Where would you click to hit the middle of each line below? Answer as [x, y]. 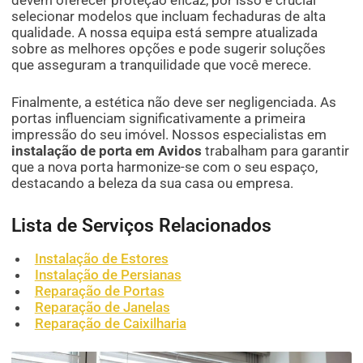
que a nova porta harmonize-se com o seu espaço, [165, 167]
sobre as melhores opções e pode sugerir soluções [169, 48]
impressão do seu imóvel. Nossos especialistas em [169, 134]
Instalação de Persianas [108, 274]
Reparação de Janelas [102, 307]
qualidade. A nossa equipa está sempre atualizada [165, 32]
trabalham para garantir [276, 150]
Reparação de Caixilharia [110, 323]
